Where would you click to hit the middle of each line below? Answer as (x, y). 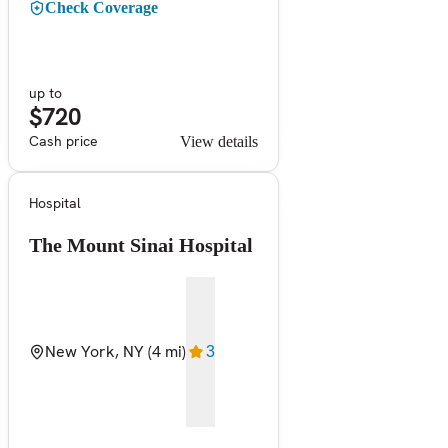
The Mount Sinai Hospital (141, 244)
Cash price (63, 140)
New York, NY (94, 351)
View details (219, 141)
